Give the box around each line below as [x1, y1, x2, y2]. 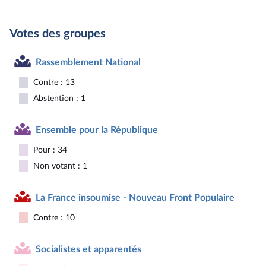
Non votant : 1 [33, 161, 87, 170]
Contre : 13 [33, 78, 75, 87]
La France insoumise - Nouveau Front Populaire [36, 192, 235, 202]
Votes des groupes [9, 28, 106, 40]
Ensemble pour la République [36, 125, 158, 135]
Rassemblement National [36, 57, 141, 67]
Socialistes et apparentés [36, 244, 141, 254]
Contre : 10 [33, 213, 75, 222]
